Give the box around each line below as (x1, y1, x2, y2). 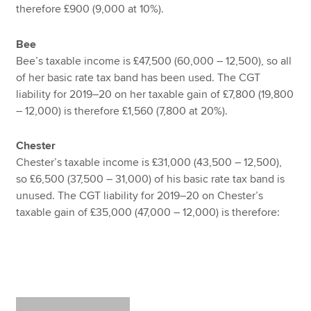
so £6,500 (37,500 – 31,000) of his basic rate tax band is (16, 172, 285, 187)
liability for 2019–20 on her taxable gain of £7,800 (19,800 (16, 87, 294, 101)
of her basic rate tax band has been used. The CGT (16, 70, 261, 85)
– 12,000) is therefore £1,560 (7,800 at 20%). (16, 103, 228, 118)
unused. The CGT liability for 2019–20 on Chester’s (16, 189, 264, 203)
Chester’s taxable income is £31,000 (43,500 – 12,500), (16, 155, 283, 170)
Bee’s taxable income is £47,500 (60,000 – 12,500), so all (16, 53, 292, 68)
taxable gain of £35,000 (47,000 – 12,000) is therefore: (16, 205, 280, 220)
